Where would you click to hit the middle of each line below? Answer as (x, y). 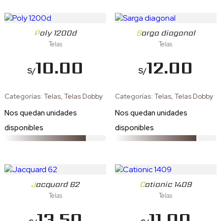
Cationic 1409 (168, 184)
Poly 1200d (58, 33)
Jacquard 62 (58, 184)
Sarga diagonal (168, 33)
